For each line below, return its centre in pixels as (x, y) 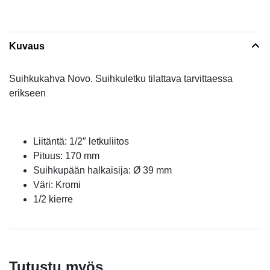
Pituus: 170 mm (66, 155)
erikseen (27, 93)
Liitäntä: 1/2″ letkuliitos (81, 141)
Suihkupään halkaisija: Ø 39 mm (102, 170)
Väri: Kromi (57, 184)
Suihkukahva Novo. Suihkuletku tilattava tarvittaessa (121, 78)
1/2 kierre (53, 199)
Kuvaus (27, 46)
